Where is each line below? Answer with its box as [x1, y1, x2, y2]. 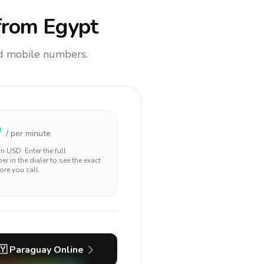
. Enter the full [21, 146, 66, 156]
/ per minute [6, 128, 51, 139]
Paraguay [9, 243, 51, 256]
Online [51, 243, 84, 256]
